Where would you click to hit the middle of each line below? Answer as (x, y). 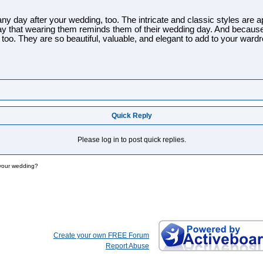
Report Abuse (127, 246)
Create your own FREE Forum (101, 235)
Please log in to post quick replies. (131, 140)
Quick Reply (131, 116)
